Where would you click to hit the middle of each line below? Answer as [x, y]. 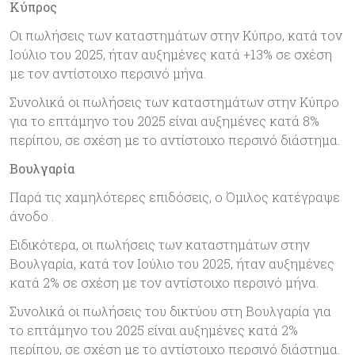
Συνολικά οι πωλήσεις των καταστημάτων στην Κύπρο [174, 101]
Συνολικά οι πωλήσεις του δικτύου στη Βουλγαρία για [170, 311]
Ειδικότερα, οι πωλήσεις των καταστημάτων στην [160, 244]
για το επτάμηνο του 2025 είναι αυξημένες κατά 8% [164, 120]
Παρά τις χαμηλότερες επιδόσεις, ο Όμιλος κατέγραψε [175, 197]
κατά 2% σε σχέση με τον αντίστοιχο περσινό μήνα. [164, 282]
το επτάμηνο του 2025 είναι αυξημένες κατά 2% [154, 330]
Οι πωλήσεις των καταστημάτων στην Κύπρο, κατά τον [176, 35]
